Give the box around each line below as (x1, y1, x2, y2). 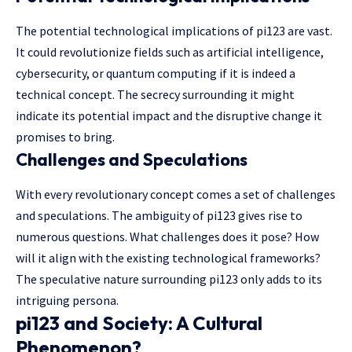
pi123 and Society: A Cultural (16, 311, 262, 335)
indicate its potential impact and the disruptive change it (16, 107, 322, 123)
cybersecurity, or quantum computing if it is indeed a (16, 64, 295, 81)
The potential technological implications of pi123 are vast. (16, 22, 332, 38)
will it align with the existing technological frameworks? (16, 250, 321, 266)
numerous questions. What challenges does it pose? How (16, 229, 319, 245)
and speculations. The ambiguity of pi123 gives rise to (16, 207, 302, 224)
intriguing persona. (16, 292, 119, 309)
